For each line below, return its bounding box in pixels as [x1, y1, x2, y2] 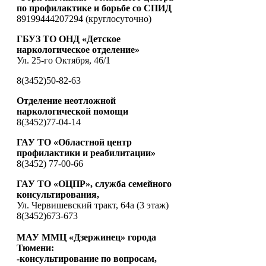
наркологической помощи [17, 106, 128, 116]
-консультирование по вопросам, [17, 253, 157, 264]
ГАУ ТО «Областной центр [17, 137, 132, 147]
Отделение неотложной [17, 95, 116, 106]
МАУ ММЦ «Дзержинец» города [17, 232, 156, 242]
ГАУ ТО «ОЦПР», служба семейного [17, 178, 172, 189]
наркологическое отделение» [17, 44, 140, 55]
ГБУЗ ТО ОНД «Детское [17, 33, 121, 44]
